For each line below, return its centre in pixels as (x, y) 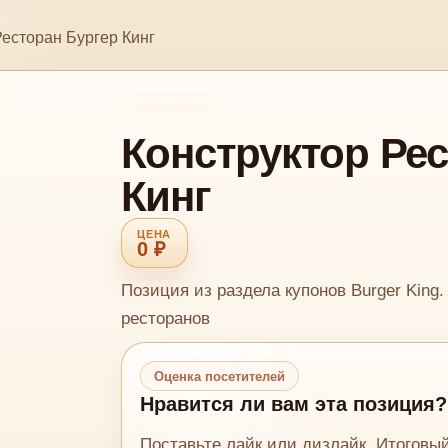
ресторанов (165, 318)
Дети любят (172, 107)
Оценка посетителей (219, 376)
